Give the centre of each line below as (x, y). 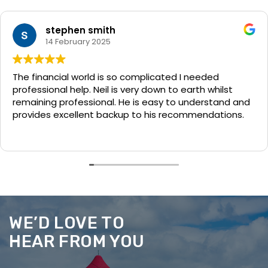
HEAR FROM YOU (77, 241)
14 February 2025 (78, 41)
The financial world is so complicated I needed (116, 77)
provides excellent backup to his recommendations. (128, 115)
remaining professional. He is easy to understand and (131, 102)
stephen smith (80, 30)
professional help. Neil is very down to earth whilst (123, 89)
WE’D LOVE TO (67, 223)
